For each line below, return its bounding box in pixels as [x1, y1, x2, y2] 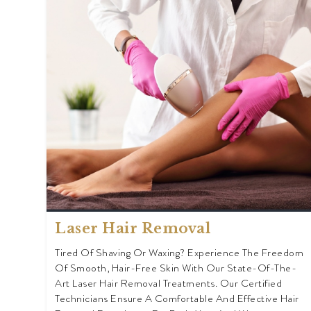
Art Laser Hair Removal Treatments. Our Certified [55, 276, 282, 292]
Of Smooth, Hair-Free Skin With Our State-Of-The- [55, 260, 296, 276]
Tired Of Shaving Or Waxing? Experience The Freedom [55, 245, 303, 261]
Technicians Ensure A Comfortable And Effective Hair [55, 291, 299, 307]
